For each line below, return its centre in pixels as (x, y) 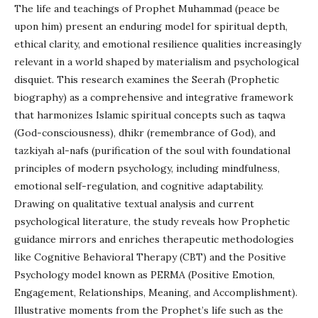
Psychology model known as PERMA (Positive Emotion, (144, 275)
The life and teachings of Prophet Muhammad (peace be (147, 9)
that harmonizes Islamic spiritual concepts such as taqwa (150, 115)
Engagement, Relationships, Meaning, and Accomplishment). (156, 292)
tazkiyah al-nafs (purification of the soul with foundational (152, 150)
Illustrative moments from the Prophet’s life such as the (149, 310)
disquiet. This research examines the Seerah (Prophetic (147, 79)
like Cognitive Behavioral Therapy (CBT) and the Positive (150, 257)
